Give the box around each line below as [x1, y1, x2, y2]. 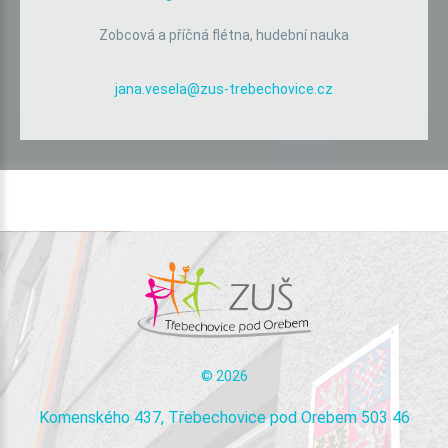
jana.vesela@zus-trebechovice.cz [115, 80, 333, 97]
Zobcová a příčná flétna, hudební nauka [99, 26, 349, 43]
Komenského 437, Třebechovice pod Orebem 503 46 [38, 407, 410, 427]
